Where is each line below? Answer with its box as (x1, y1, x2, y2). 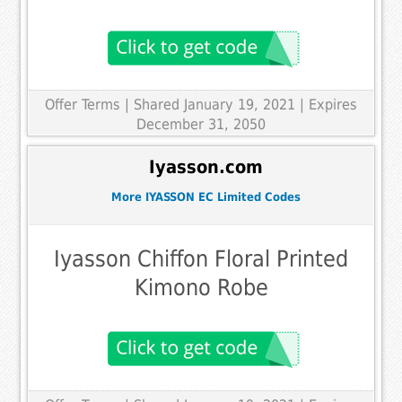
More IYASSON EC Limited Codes (110, 189, 301, 204)
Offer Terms (45, 95, 120, 113)
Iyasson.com (148, 157, 263, 179)
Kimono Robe (134, 275, 268, 301)
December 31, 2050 (136, 115, 266, 133)
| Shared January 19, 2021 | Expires (125, 95, 357, 113)
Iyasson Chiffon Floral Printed (54, 246, 348, 273)
